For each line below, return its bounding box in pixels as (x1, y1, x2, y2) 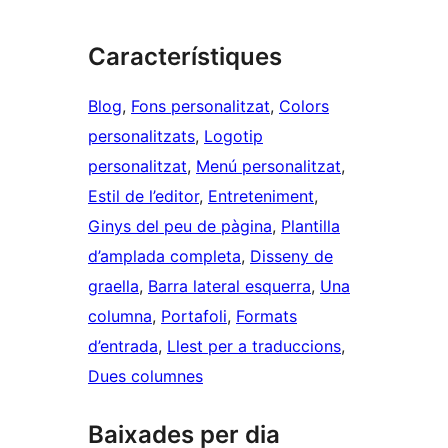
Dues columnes (88, 366, 203, 387)
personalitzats (88, 126, 195, 147)
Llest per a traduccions (167, 336, 341, 357)
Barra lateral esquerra (148, 276, 311, 297)
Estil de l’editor (88, 186, 199, 207)
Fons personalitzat (131, 96, 270, 117)
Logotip (204, 126, 263, 147)
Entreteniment (208, 186, 314, 207)
